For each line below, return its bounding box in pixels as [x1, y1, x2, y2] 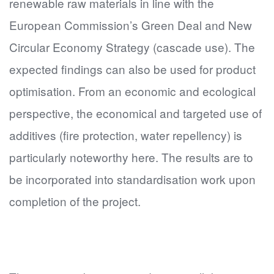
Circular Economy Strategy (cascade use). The [9, 39, 255, 55]
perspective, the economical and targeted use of [9, 105, 262, 121]
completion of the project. [9, 193, 141, 209]
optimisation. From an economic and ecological [9, 83, 256, 99]
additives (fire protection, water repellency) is [9, 127, 242, 143]
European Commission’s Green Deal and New [9, 17, 252, 33]
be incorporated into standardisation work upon [9, 171, 256, 187]
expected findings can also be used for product [9, 61, 256, 77]
